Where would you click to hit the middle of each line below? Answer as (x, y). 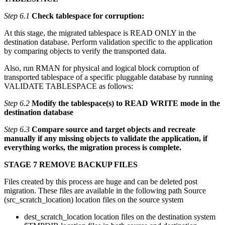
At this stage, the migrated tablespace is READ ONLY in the (100, 33)
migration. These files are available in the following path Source (105, 191)
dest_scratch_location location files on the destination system (120, 217)
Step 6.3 (17, 130)
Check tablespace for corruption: (88, 16)
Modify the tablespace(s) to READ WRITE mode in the (126, 103)
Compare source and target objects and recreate (114, 130)
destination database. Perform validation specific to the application (108, 42)
